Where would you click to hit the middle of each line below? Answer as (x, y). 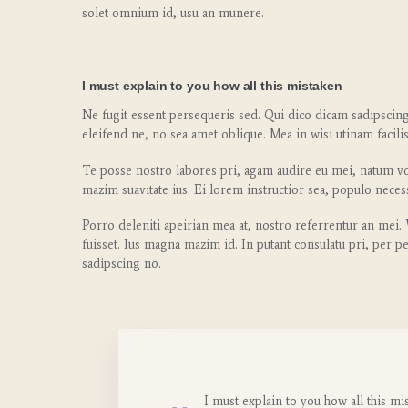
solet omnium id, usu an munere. (173, 13)
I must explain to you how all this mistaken (212, 85)
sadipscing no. (122, 264)
